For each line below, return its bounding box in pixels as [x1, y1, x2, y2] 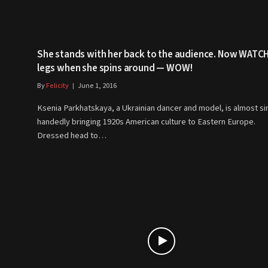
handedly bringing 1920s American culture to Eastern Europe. [37, 115, 255, 128]
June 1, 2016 [78, 80, 117, 91]
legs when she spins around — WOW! [37, 60, 193, 75]
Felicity [46, 80, 69, 91]
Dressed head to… [37, 129, 106, 142]
